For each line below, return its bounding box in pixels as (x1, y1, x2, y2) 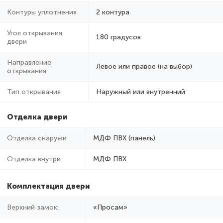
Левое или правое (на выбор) (96, 62, 192, 71)
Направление (7, 58, 51, 67)
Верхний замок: (7, 203, 59, 212)
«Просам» (93, 203, 127, 212)
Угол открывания (7, 28, 62, 37)
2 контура (96, 7, 129, 16)
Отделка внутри (7, 154, 61, 163)
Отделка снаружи (7, 133, 67, 142)
